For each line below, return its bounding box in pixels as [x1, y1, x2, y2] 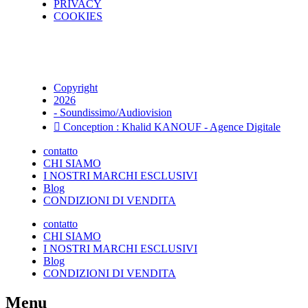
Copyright [54, 82, 98, 94]
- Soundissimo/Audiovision [54, 107, 172, 119]
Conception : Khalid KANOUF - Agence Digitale [63, 121, 280, 133]
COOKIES [54, 10, 102, 23]
